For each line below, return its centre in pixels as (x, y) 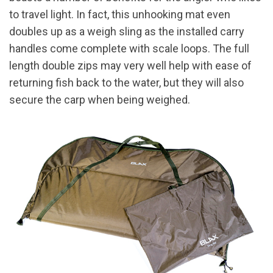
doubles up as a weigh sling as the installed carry (127, 32)
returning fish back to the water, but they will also (126, 83)
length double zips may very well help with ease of (130, 66)
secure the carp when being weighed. (100, 100)
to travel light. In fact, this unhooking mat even (120, 15)
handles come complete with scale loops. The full (129, 49)
